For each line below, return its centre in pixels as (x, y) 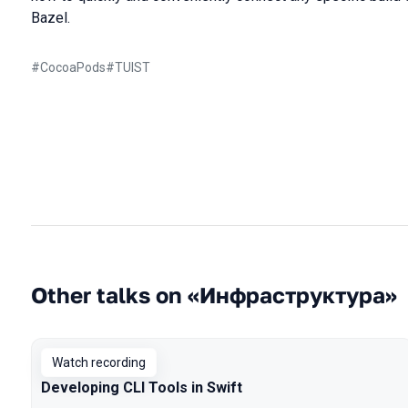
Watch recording (99, 362)
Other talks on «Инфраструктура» (214, 295)
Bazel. (51, 18)
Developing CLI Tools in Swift (142, 388)
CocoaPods (73, 67)
